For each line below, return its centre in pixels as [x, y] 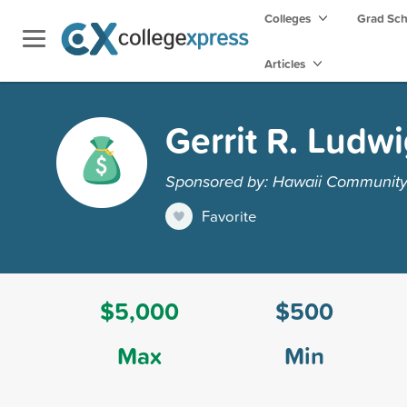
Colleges [288, 18]
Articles [286, 64]
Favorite [229, 215]
